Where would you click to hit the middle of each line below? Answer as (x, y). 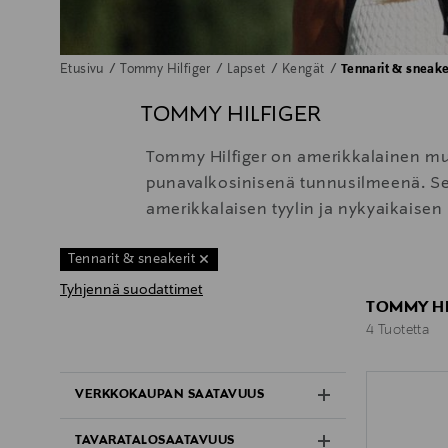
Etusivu (84, 69)
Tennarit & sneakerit (131, 259)
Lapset (248, 69)
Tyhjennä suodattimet (131, 289)
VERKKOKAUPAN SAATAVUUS (169, 395)
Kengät (305, 69)
